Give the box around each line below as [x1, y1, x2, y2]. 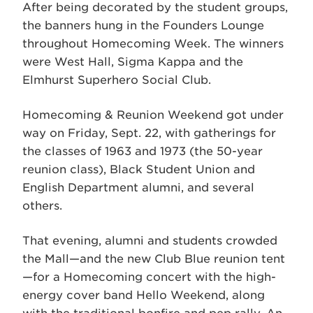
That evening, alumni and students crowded [22, 233, 277, 247]
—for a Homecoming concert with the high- [22, 270, 276, 284]
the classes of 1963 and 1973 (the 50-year [22, 144, 263, 158]
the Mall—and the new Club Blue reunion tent [22, 252, 285, 265]
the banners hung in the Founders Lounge [22, 18, 264, 32]
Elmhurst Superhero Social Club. [22, 73, 211, 87]
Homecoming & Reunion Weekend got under [22, 108, 284, 122]
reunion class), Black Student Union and [22, 162, 255, 176]
